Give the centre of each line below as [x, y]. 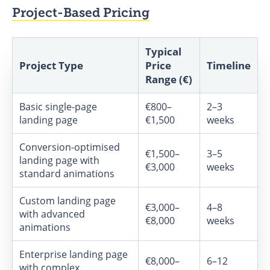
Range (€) [169, 79]
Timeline [229, 65]
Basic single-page [58, 106]
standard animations [67, 173]
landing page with [59, 160]
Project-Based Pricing [81, 13]
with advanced [52, 214]
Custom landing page [67, 200]
